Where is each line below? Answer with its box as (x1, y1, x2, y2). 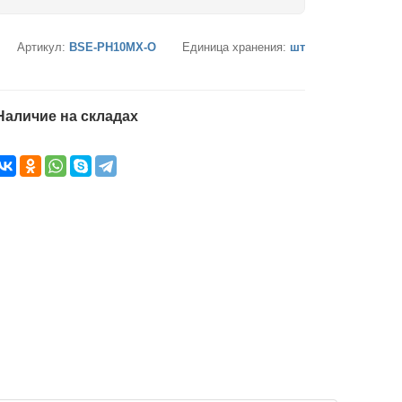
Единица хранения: (182, 40, 290, 54)
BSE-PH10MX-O (69, 40, 156, 54)
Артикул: (17, 40, 69, 54)
